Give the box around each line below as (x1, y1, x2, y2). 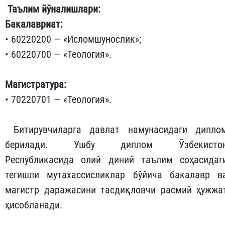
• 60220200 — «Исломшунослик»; (5, 33, 141, 45)
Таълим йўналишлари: (8, 3, 100, 15)
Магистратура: (5, 78, 66, 90)
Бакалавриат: (5, 18, 63, 30)
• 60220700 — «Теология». (5, 48, 111, 60)
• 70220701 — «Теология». (5, 93, 111, 105)
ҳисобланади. (5, 198, 62, 211)
